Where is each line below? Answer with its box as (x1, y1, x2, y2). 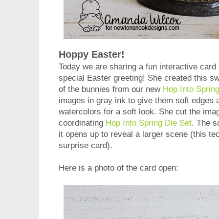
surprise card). (59, 140, 112, 150)
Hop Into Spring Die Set (106, 118, 192, 128)
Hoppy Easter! (59, 48, 125, 60)
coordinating (59, 118, 106, 128)
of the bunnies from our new (59, 84, 163, 94)
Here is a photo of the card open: (59, 163, 178, 173)
